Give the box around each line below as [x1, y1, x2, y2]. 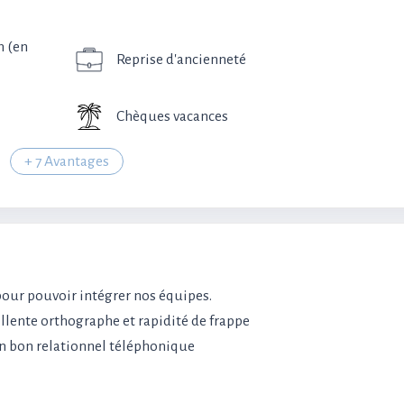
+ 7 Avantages [24, 153, 109, 170]
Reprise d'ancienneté [116, 51, 246, 68]
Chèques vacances [116, 108, 228, 124]
